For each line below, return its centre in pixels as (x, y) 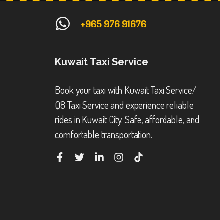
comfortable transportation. (104, 134)
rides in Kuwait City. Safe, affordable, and (127, 119)
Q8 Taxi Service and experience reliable (124, 104)
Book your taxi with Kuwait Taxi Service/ (126, 90)
